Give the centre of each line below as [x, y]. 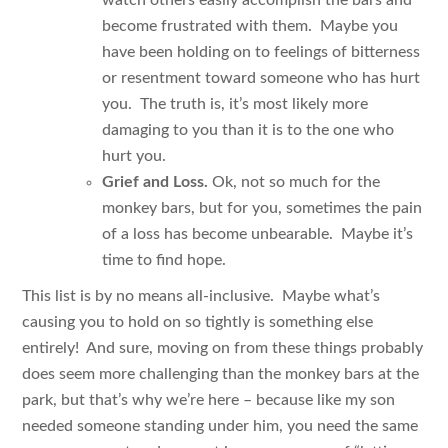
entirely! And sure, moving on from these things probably [223, 347]
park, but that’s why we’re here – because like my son [209, 399]
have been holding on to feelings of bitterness [261, 51]
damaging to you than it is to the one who [248, 129]
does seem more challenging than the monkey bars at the [221, 373]
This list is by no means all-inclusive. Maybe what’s [201, 295]
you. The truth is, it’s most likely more [235, 103]
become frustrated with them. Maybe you [250, 25]
